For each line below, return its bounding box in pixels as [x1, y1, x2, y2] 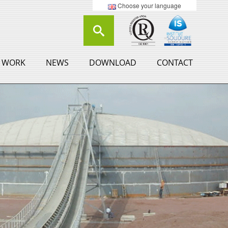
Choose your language [116, 1, 181, 10]
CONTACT [157, 57, 193, 68]
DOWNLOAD [89, 57, 136, 68]
